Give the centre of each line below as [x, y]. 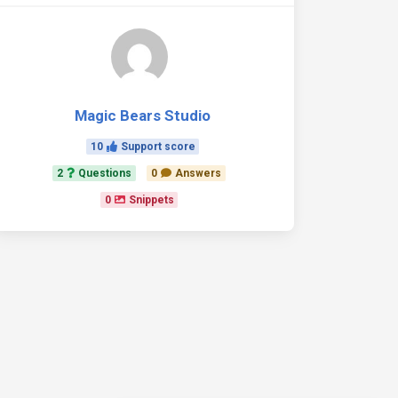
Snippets [151, 200]
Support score [158, 147]
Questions [105, 173]
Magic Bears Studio [143, 115]
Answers [198, 173]
